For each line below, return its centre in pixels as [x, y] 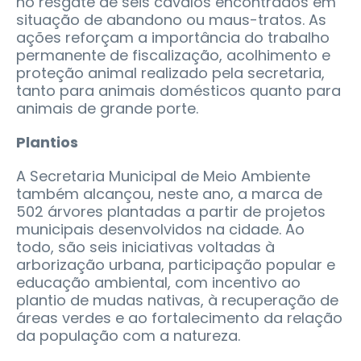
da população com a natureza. [128, 336]
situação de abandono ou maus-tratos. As [171, 20]
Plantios [47, 143]
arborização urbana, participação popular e [176, 265]
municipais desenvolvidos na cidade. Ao [160, 230]
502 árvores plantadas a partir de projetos [171, 212]
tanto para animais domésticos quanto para [178, 91]
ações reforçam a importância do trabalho [173, 38]
